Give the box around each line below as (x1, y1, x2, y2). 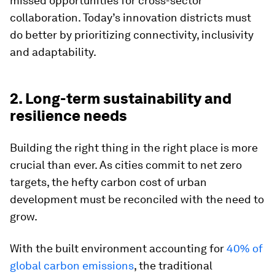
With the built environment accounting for (10, 242, 227, 255)
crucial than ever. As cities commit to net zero (10, 158, 242, 171)
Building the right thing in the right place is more (10, 141, 258, 154)
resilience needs (10, 107, 127, 125)
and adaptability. (10, 45, 96, 58)
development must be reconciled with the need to (10, 193, 264, 206)
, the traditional (134, 259, 212, 272)
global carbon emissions (10, 259, 134, 272)
